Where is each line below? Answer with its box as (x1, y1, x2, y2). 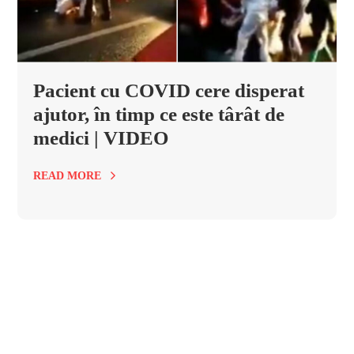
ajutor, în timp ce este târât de (33, 103, 285, 125)
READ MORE (33, 169, 102, 182)
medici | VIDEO (33, 126, 169, 149)
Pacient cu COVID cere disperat (33, 79, 305, 101)
